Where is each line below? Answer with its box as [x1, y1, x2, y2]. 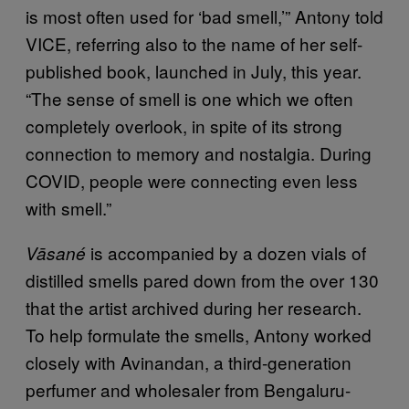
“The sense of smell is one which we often [26, 85, 353, 110]
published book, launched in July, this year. [26, 58, 362, 83]
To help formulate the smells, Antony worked [26, 321, 372, 347]
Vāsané [26, 240, 86, 265]
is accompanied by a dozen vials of [86, 239, 366, 265]
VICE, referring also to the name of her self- [26, 30, 362, 56]
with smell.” [26, 194, 111, 220]
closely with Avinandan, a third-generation [26, 349, 351, 374]
